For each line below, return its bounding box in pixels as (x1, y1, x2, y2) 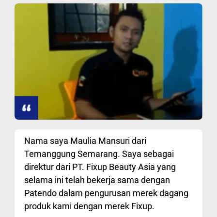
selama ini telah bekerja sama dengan (24, 175, 170, 186)
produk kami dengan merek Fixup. (24, 201, 155, 212)
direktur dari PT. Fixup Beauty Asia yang (24, 162, 176, 172)
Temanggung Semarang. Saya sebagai (24, 149, 174, 159)
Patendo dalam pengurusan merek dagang (24, 188, 188, 199)
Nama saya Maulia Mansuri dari (24, 136, 146, 146)
